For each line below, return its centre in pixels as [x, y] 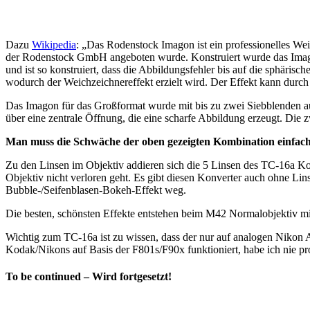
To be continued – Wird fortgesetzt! [89, 276]
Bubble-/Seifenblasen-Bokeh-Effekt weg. [96, 190]
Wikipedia [54, 44]
